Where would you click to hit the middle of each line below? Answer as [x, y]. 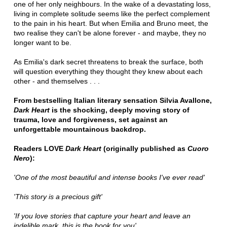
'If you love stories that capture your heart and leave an [102, 216]
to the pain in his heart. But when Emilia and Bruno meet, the [111, 23]
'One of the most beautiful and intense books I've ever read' [109, 177]
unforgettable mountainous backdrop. [80, 129]
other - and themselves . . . [56, 81]
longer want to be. [42, 42]
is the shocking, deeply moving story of [119, 110]
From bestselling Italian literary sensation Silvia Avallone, [112, 100]
